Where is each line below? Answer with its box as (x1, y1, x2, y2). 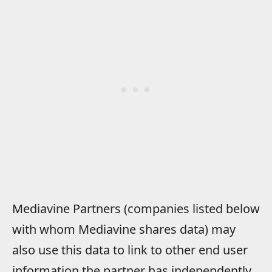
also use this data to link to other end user (12, 242, 248, 259)
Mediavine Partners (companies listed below (12, 200, 260, 217)
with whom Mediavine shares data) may (12, 221, 236, 238)
